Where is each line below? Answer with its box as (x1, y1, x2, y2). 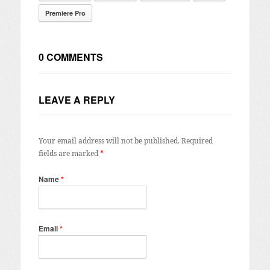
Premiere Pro (45, 8, 86, 17)
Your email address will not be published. (38, 135, 180, 146)
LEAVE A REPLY (38, 92, 115, 107)
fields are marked (38, 148, 100, 159)
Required (181, 135, 213, 146)
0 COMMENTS (38, 49, 103, 64)
